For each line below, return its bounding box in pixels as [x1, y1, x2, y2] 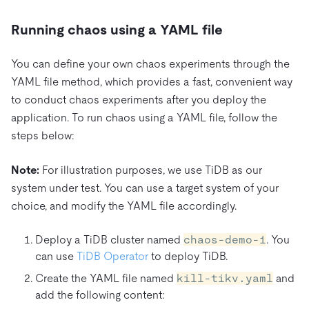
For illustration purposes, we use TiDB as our [39, 163, 262, 177]
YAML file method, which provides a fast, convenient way [11, 74, 292, 88]
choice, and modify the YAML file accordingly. [11, 199, 237, 212]
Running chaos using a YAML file [11, 21, 223, 37]
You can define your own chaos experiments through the [11, 57, 290, 70]
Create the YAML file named [35, 271, 177, 285]
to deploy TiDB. [148, 249, 228, 263]
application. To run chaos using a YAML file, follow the [11, 110, 277, 124]
